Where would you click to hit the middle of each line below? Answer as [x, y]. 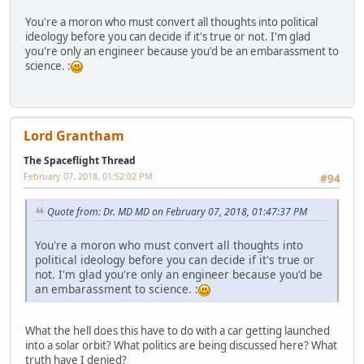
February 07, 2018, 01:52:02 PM [88, 175]
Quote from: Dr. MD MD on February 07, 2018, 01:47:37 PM [177, 211]
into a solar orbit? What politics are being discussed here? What [181, 345]
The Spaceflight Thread [80, 160]
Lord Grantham [74, 135]
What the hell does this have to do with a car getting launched [178, 330]
